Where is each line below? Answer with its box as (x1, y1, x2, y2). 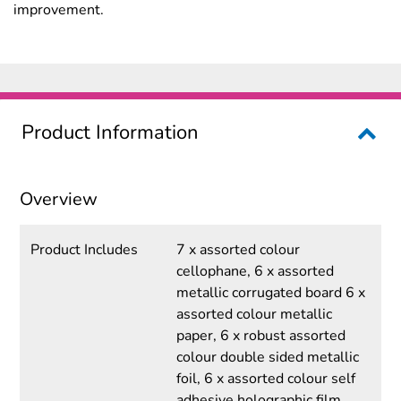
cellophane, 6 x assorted (175, 261, 334, 282)
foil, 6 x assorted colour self (175, 369, 355, 389)
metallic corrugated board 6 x (175, 283, 365, 303)
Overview (20, 187, 98, 212)
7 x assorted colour (175, 240, 300, 260)
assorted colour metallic (175, 304, 332, 325)
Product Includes (30, 240, 139, 260)
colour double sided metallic (175, 347, 359, 368)
